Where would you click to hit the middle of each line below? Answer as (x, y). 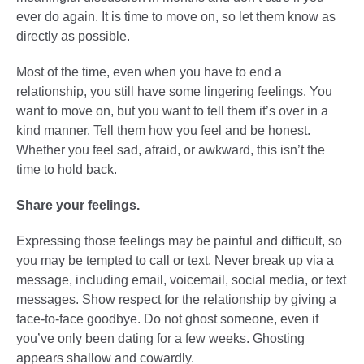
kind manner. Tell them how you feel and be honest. (163, 130)
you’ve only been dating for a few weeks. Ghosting (160, 338)
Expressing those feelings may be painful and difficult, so (179, 240)
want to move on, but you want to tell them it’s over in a (172, 110)
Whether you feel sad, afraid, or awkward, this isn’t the (171, 149)
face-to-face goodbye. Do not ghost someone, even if (167, 318)
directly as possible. (73, 36)
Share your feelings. (78, 205)
